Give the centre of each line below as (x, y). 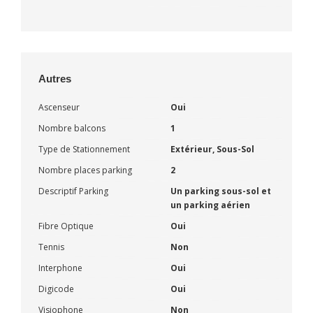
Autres (55, 78)
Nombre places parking (85, 170)
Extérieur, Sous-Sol (212, 149)
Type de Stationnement (84, 149)
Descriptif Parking (73, 191)
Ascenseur (59, 107)
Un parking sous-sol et (221, 191)
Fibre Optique (66, 226)
